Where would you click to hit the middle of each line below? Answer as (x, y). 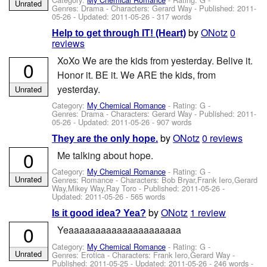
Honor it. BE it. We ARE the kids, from (136, 74)
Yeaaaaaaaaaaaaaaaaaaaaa (119, 230)
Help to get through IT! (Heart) (119, 33)
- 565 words (145, 197)
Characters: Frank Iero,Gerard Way (171, 254)
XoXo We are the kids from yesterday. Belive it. (155, 60)
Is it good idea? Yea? (99, 213)
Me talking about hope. (105, 156)
